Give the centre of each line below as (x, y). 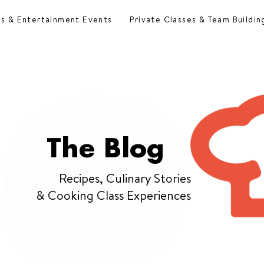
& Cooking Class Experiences (114, 195)
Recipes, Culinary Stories (125, 178)
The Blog (105, 150)
